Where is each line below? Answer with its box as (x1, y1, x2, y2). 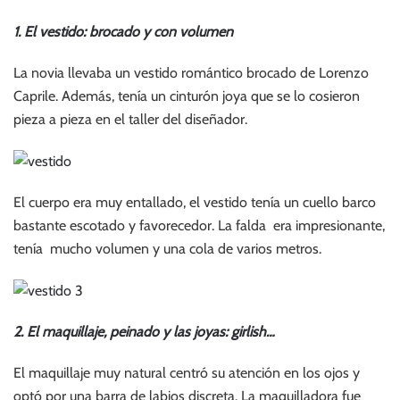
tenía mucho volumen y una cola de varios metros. (13, 240, 321, 258)
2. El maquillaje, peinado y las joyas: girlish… (13, 323, 275, 341)
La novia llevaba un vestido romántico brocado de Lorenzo (13, 64, 369, 81)
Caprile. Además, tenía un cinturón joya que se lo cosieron (13, 87, 360, 104)
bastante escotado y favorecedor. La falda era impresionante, (13, 217, 385, 235)
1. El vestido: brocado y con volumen (13, 23, 233, 40)
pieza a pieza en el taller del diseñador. (13, 111, 247, 128)
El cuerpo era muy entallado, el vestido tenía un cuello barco (13, 194, 376, 212)
